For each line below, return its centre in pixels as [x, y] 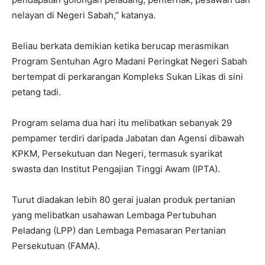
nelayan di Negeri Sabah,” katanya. [84, 15]
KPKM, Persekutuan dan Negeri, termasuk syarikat [117, 153]
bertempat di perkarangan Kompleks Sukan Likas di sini [127, 76]
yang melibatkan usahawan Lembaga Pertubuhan [114, 215]
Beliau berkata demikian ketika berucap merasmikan [120, 46]
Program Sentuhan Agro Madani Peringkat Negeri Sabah [130, 61]
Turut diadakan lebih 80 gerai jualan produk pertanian [124, 199]
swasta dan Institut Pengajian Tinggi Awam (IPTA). [116, 169]
